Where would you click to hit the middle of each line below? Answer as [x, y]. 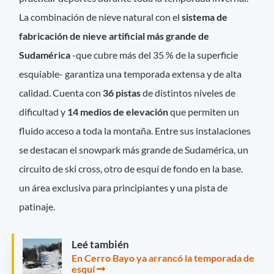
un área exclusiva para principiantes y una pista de [124, 187]
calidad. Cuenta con [60, 92]
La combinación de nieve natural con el [100, 17]
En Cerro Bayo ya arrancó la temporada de [163, 258]
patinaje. [37, 206]
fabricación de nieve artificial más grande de [114, 35]
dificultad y [43, 111]
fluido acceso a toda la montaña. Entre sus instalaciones [135, 130]
